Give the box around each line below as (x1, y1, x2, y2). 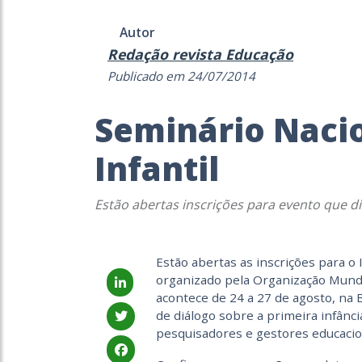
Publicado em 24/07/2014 (107, 68, 255, 84)
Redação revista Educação (107, 44, 293, 64)
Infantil (95, 146, 219, 191)
